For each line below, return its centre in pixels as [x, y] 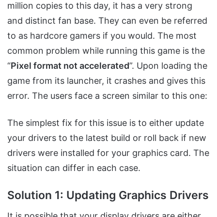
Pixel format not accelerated [70, 65]
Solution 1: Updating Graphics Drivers [108, 195]
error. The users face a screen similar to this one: [107, 95]
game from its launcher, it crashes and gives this [106, 80]
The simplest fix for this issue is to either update [106, 123]
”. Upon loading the [168, 65]
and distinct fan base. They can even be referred [107, 20]
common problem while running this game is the [106, 50]
